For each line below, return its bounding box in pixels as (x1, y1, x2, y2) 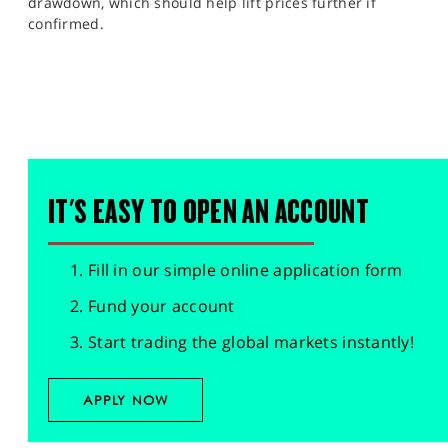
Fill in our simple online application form (88, 259, 403, 281)
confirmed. (28, 14, 109, 33)
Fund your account (88, 295, 235, 317)
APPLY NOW (82, 392, 169, 408)
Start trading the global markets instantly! (88, 331, 415, 353)
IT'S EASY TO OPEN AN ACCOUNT (48, 193, 370, 230)
